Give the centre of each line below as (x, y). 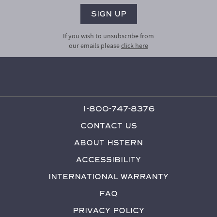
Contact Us (108, 125)
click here (135, 45)
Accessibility (108, 159)
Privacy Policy (108, 210)
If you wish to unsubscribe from (108, 36)
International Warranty (108, 176)
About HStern (108, 142)
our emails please (95, 45)
